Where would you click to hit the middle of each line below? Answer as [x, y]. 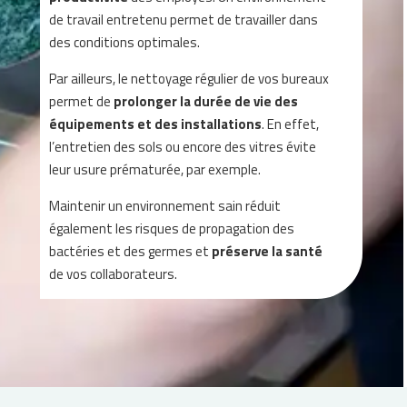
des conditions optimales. [125, 42]
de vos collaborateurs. [114, 274]
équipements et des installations [156, 124]
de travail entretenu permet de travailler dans [184, 20]
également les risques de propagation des [172, 228]
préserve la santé [268, 251]
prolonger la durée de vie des [206, 101]
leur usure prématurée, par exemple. [155, 169]
